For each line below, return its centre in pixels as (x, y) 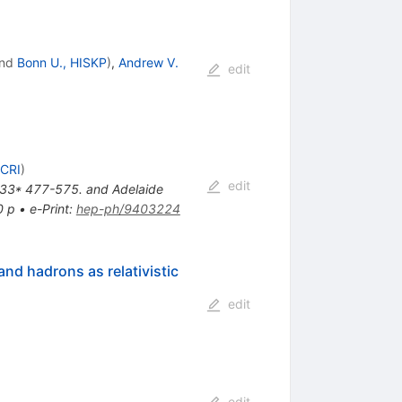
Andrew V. (148, 62)
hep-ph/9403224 (128, 208)
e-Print (49, 208)
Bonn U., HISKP (61, 62)
